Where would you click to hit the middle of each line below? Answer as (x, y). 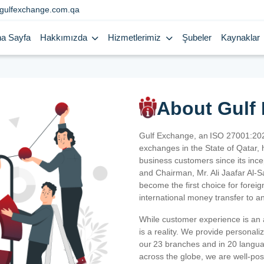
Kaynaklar (241, 38)
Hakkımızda (65, 38)
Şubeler (197, 38)
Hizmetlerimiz (136, 38)
